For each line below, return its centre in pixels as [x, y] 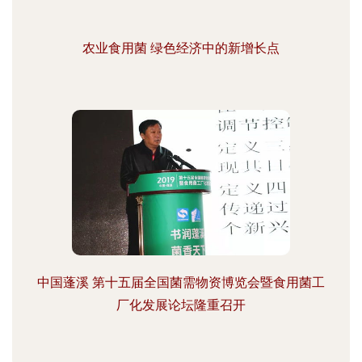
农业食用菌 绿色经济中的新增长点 [181, 48]
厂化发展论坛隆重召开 [181, 305]
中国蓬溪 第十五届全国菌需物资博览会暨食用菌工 [181, 282]
